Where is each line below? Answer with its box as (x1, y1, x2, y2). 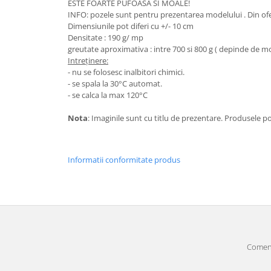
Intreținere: (68, 55, 108, 67)
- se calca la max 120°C (68, 90, 148, 101)
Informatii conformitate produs (68, 154, 180, 166)
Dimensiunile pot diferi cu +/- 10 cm (68, 21, 194, 32)
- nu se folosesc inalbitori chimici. (68, 67, 184, 78)
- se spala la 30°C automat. (68, 78, 162, 90)
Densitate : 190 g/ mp (68, 32, 143, 44)
